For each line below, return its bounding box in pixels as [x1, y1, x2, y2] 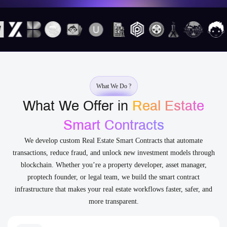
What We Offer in [23, 98, 132, 113]
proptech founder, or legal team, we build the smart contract [27, 173, 200, 181]
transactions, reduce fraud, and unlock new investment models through [12, 149, 215, 157]
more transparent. [88, 198, 139, 205]
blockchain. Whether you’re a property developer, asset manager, [20, 161, 207, 169]
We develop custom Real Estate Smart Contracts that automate [24, 137, 203, 144]
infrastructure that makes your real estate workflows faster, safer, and [15, 185, 212, 193]
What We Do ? [96, 83, 131, 90]
